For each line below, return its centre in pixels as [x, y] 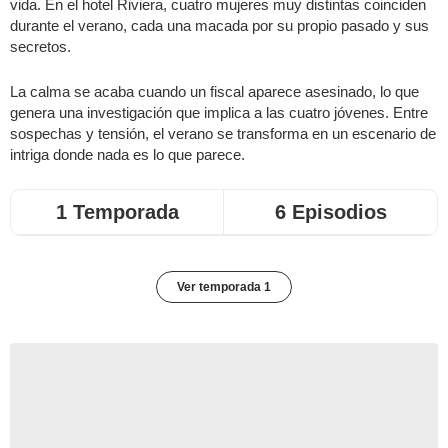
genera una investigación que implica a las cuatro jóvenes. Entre [219, 112]
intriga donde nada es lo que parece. [127, 154]
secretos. [40, 46]
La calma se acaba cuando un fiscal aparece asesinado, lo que [214, 91]
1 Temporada [117, 212]
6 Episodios [330, 212]
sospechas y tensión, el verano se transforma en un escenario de [223, 133]
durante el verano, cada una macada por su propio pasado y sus [219, 25]
